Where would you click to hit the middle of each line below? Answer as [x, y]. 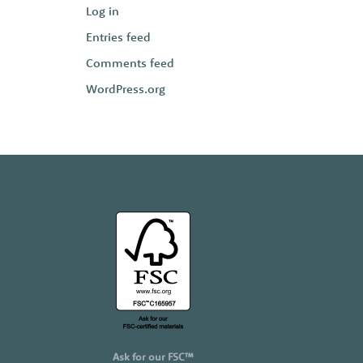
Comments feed [130, 63]
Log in [102, 11]
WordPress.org [126, 89]
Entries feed [118, 37]
